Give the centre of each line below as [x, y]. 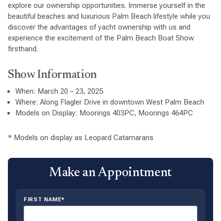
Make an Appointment [110, 173]
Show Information [52, 75]
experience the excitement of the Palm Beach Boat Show [101, 38]
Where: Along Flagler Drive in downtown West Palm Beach [110, 102]
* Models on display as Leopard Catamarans [80, 137]
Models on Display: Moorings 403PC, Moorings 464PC [104, 113]
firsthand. [23, 49]
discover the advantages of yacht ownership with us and [99, 27]
